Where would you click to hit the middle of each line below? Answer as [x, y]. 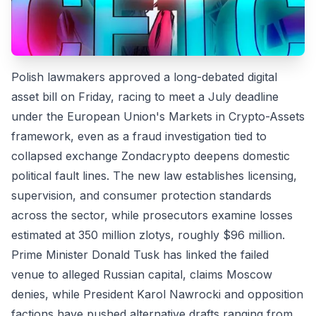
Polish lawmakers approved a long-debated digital [144, 77]
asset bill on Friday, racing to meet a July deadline [145, 97]
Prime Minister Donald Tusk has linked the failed [140, 255]
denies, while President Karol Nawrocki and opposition [157, 294]
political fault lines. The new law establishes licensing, [154, 176]
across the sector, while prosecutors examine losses [152, 215]
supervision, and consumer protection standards [141, 196]
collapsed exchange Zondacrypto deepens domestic [151, 156]
